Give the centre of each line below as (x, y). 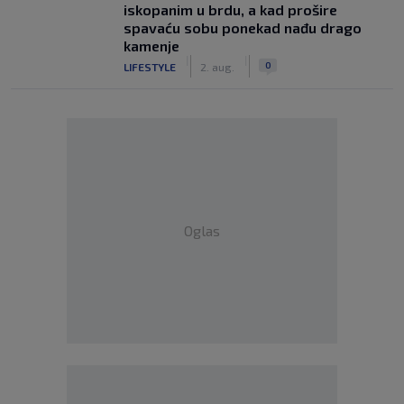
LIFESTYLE (150, 66)
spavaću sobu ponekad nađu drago (243, 28)
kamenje (151, 46)
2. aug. (217, 66)
